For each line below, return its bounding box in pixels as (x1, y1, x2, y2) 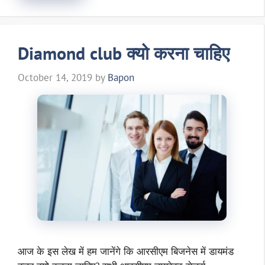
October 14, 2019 (18, 71, 92, 85)
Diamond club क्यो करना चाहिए (18, 41, 230, 64)
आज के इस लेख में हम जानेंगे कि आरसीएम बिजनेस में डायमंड (18, 244, 234, 258)
